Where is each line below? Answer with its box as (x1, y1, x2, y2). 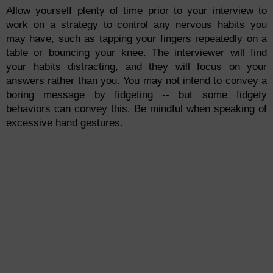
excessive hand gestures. (6, 117, 123, 129)
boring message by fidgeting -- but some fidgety (6, 89, 267, 101)
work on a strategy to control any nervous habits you (6, 19, 267, 31)
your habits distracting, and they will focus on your (6, 61, 267, 73)
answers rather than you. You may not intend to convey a (6, 75, 267, 87)
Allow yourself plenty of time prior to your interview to (6, 5, 267, 17)
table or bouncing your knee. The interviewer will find (6, 47, 267, 59)
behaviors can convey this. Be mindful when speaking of (6, 103, 267, 115)
